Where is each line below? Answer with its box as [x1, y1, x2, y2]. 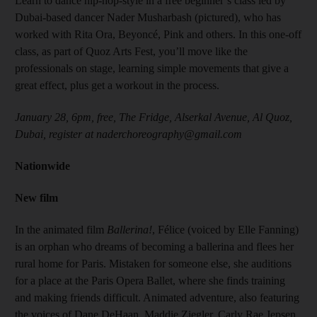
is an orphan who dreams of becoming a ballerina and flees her [15, 241, 294, 253]
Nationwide [15, 160, 70, 172]
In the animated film [15, 224, 107, 236]
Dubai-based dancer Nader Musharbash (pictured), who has [15, 11, 281, 23]
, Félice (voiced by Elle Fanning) [152, 224, 299, 236]
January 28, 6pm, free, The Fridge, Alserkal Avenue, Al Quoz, [15, 111, 292, 123]
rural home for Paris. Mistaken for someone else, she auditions [15, 258, 292, 270]
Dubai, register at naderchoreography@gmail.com [15, 128, 242, 140]
